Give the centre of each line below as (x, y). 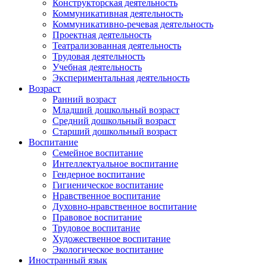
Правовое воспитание (97, 217)
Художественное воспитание (111, 238)
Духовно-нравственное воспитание (125, 206)
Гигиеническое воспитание (108, 185)
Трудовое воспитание (96, 228)
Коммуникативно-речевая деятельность (133, 24)
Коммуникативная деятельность (118, 13)
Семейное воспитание (98, 153)
